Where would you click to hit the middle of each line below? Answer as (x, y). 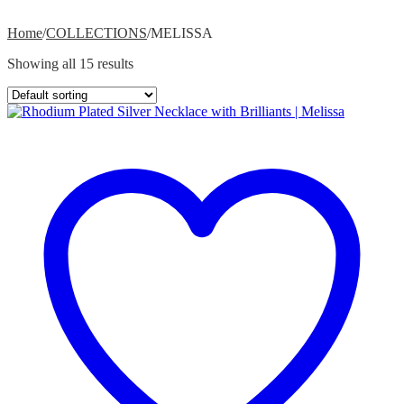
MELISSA (182, 33)
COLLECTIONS (96, 33)
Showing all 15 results (70, 64)
